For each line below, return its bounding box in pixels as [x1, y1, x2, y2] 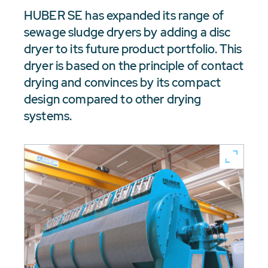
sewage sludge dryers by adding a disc [24, 25, 231, 40]
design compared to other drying [24, 92, 202, 107]
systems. [24, 108, 72, 124]
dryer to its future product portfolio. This [24, 41, 242, 57]
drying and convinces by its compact [24, 75, 221, 90]
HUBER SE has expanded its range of [24, 8, 224, 23]
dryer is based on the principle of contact [24, 58, 244, 74]
